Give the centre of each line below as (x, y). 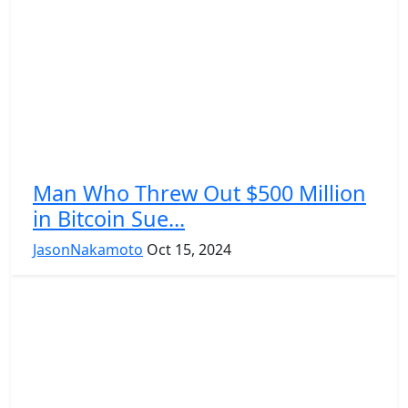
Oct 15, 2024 (189, 249)
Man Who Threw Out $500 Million (199, 193)
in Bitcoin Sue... (109, 218)
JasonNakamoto (88, 249)
